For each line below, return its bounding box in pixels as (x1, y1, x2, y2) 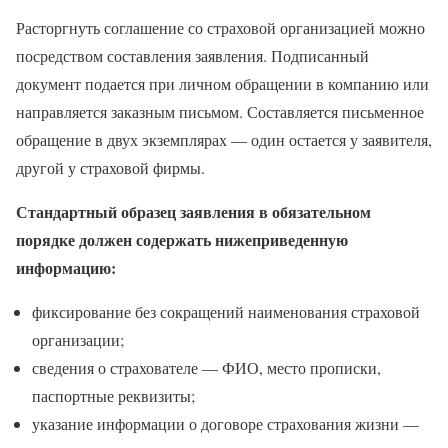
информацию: (16, 255, 116, 279)
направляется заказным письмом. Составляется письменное (16, 100, 424, 122)
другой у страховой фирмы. (16, 156, 205, 178)
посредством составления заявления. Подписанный (16, 44, 369, 66)
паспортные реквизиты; (32, 384, 195, 406)
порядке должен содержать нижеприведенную (16, 227, 348, 251)
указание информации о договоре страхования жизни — (32, 412, 419, 434)
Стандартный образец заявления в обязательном (16, 199, 371, 223)
